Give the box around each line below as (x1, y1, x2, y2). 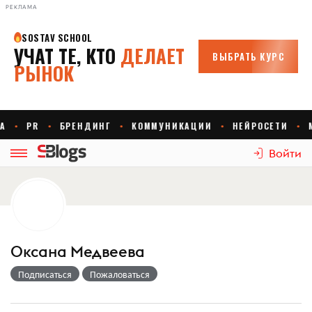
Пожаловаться (90, 266, 150, 281)
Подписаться (18, 266, 72, 281)
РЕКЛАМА (6, 3, 38, 10)
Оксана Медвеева (10, 242, 145, 261)
